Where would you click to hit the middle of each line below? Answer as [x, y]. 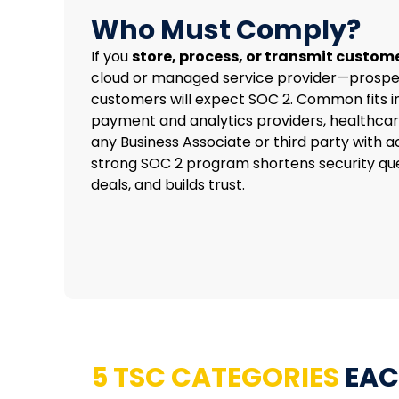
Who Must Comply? [226, 30]
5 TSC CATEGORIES [215, 377]
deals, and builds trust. [168, 184]
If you [111, 56]
